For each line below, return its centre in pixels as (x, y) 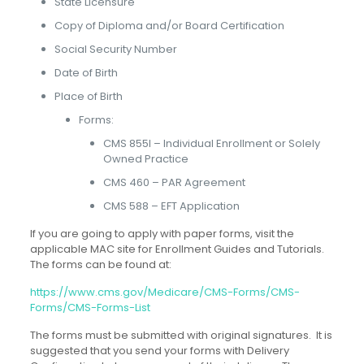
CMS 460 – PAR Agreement (174, 183)
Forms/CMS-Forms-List (90, 308)
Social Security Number (115, 50)
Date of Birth (86, 73)
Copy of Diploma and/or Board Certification (169, 26)
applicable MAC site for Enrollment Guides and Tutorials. (178, 249)
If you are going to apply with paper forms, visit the (162, 234)
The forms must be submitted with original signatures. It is (181, 336)
